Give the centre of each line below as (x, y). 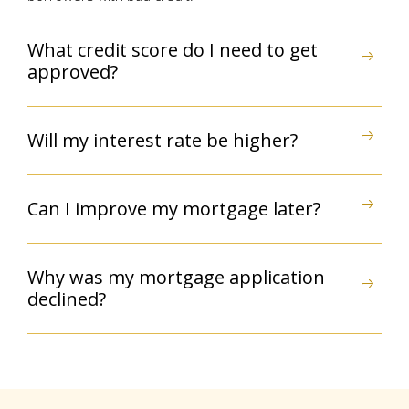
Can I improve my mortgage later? (174, 208)
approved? (73, 71)
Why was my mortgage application (176, 277)
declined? (67, 299)
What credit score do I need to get (173, 49)
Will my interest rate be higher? (163, 140)
